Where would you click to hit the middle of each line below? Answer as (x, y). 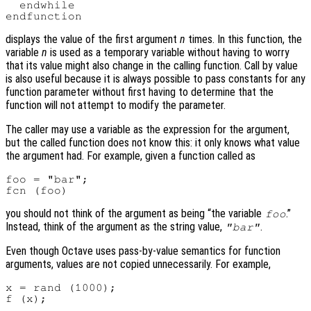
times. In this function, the (244, 39)
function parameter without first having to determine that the (140, 92)
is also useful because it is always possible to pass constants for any (155, 78)
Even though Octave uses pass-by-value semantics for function (143, 251)
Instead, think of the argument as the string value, (115, 226)
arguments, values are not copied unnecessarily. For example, (138, 264)
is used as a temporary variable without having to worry (168, 52)
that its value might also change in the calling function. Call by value (152, 65)
